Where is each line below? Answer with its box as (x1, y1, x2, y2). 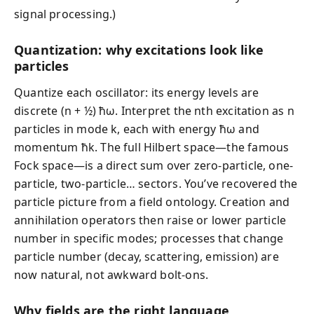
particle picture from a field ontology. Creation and (14, 194, 290, 210)
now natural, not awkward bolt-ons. (14, 267, 209, 282)
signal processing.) (14, 6, 116, 22)
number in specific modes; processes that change (14, 231, 284, 246)
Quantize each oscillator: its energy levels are (14, 85, 259, 100)
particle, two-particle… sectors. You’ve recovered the (14, 176, 298, 191)
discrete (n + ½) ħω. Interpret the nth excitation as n (14, 103, 294, 118)
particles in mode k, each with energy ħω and (14, 121, 259, 137)
